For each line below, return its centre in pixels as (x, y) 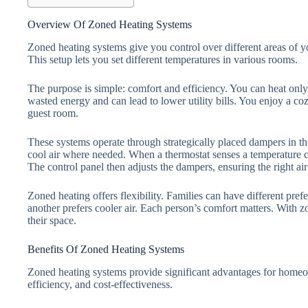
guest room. (53, 113)
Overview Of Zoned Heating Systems (110, 25)
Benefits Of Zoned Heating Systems (106, 250)
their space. (52, 221)
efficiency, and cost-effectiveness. (100, 285)
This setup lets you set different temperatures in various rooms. (163, 60)
